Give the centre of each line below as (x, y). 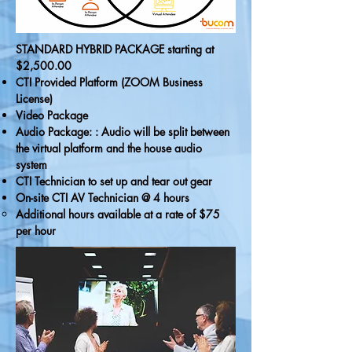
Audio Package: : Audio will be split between (123, 132)
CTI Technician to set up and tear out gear (114, 181)
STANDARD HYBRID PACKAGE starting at (115, 49)
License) (34, 99)
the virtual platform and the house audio (109, 148)
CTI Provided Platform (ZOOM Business (109, 82)
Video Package (52, 115)
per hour (36, 231)
